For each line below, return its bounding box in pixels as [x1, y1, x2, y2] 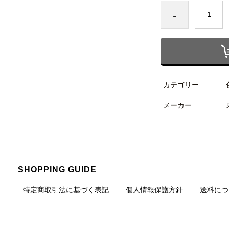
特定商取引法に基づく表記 [23, 186, 109, 194]
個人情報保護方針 [126, 186, 184, 194]
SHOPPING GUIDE [18, 165, 97, 174]
